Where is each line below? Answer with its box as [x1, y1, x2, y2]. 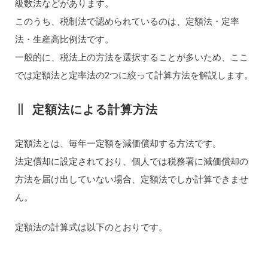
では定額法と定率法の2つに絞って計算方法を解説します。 [14, 69, 253, 81]
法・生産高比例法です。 [14, 33, 114, 45]
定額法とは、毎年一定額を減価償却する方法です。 [14, 138, 221, 149]
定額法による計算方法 [32, 102, 158, 117]
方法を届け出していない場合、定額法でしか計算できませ [14, 173, 248, 185]
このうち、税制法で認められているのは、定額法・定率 [14, 16, 239, 27]
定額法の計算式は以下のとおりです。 [14, 221, 167, 233]
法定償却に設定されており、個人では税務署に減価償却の [14, 156, 248, 167]
